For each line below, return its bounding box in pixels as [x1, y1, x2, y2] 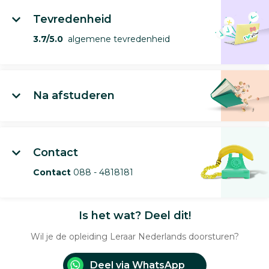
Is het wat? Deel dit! [78, 209, 191, 222]
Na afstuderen [33, 89, 115, 102]
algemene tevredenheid [63, 34, 170, 44]
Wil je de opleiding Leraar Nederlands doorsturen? [30, 231, 239, 242]
